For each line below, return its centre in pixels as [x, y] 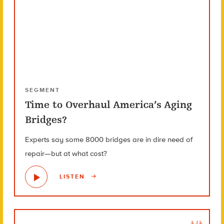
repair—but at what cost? [66, 153]
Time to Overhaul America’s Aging [108, 104]
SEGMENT [42, 90]
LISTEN [73, 177]
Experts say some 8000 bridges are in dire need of [108, 139]
